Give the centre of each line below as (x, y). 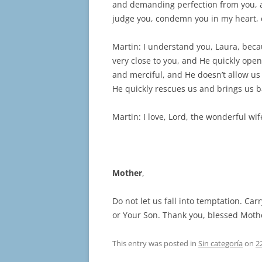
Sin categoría (220, 244)
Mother (127, 173)
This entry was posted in (155, 244)
